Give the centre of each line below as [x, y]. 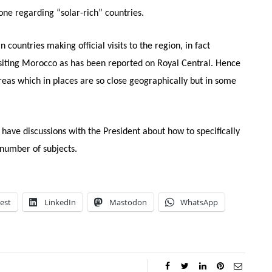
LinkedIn [60, 202]
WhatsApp [199, 202]
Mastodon [128, 202]
